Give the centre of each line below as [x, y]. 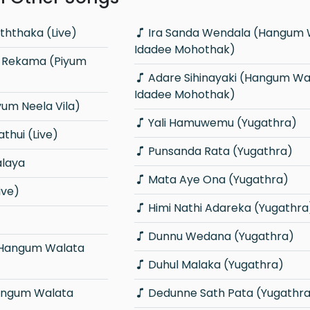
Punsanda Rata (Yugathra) [220, 151]
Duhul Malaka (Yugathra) [216, 264]
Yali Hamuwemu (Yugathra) [222, 122]
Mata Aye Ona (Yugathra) [218, 179]
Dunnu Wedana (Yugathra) [221, 236]
